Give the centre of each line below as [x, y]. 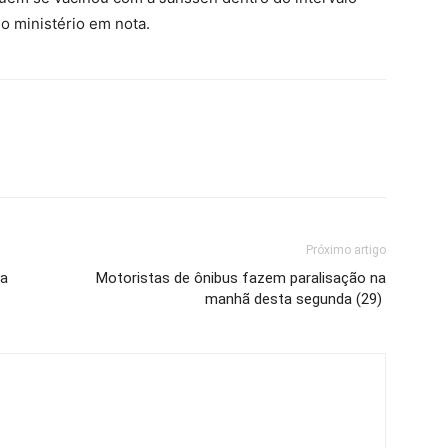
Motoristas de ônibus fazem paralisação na [241, 278]
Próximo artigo [346, 250]
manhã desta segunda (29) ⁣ [295, 299]
